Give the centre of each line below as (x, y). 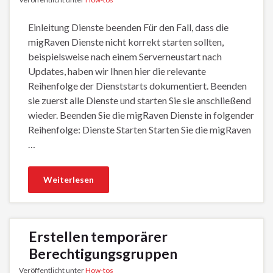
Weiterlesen (69, 179)
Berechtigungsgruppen (103, 253)
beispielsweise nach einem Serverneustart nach (125, 56)
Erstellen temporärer (98, 236)
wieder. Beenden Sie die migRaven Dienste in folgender (141, 115)
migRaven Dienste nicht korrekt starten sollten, (126, 41)
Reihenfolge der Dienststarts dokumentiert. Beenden (137, 85)
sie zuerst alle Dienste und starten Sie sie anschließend (140, 100)
